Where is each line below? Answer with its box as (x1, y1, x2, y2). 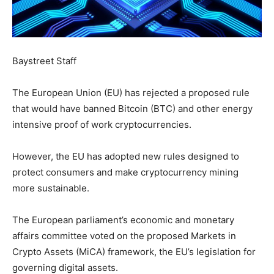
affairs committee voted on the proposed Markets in (12, 229, 236, 242)
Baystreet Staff (12, 54, 76, 67)
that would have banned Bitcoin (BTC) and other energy (12, 102, 253, 114)
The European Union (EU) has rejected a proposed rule (12, 86, 250, 98)
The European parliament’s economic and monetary (12, 213, 234, 226)
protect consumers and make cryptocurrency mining (12, 166, 239, 178)
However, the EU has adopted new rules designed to (12, 150, 239, 162)
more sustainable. (12, 182, 89, 194)
